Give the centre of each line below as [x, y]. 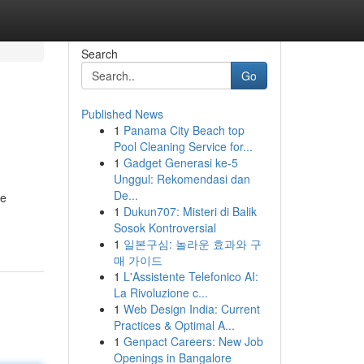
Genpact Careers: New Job [193, 341]
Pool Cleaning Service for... [183, 146]
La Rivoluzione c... [160, 292]
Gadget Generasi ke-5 [180, 162]
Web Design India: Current [191, 309]
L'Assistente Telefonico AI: [191, 276]
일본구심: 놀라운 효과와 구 [192, 244]
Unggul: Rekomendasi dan [182, 179]
